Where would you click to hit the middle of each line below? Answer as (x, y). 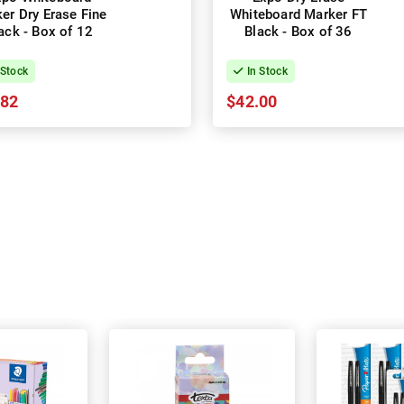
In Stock (266, 72)
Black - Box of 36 (298, 32)
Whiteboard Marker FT (298, 15)
